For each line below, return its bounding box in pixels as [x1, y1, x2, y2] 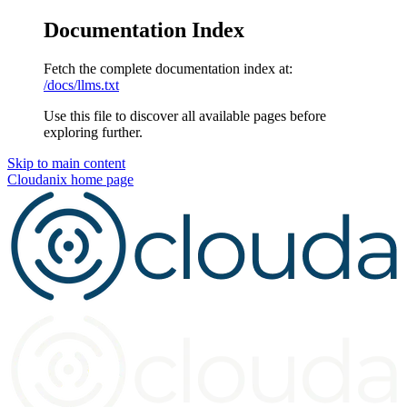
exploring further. [44, 124, 143, 140]
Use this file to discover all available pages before [44, 107, 326, 124]
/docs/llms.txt [44, 76, 119, 93]
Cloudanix [7, 171, 67, 187]
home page [67, 171, 134, 187]
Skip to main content [7, 154, 125, 171]
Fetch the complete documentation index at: [44, 60, 293, 76]
